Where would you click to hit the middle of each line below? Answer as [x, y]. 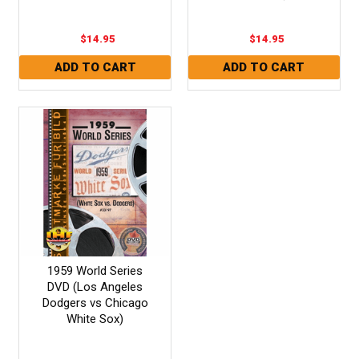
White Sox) [95, 319]
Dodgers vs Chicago [95, 303]
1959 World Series [95, 270]
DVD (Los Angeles [95, 286]
